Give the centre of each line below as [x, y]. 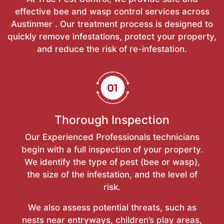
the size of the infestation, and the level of [112, 174]
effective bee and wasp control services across [112, 11]
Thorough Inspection [112, 120]
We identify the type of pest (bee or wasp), [112, 162]
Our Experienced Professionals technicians [112, 137]
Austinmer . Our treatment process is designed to [112, 24]
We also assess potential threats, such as [112, 207]
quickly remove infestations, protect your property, [112, 36]
